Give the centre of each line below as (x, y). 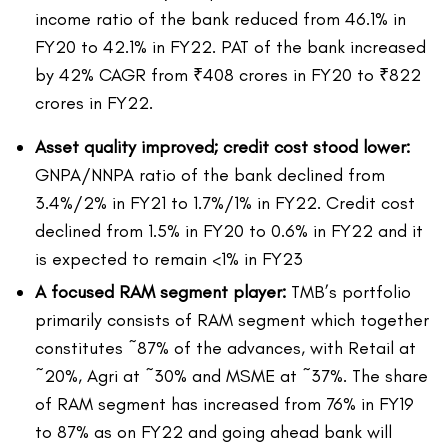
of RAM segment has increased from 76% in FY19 (224, 404)
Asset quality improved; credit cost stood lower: (222, 147)
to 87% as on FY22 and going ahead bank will (213, 432)
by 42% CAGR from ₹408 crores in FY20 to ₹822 (228, 75)
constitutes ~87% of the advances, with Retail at (225, 348)
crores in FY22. (94, 103)
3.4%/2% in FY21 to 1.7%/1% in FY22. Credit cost (225, 203)
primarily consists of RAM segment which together (232, 320)
